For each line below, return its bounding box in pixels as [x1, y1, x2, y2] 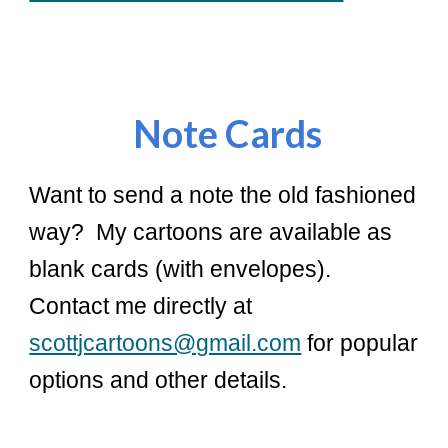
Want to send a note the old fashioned [29, 182, 417, 208]
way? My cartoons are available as [29, 219, 393, 245]
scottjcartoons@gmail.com [29, 330, 302, 356]
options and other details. [29, 367, 288, 393]
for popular [301, 330, 419, 356]
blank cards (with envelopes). [29, 256, 338, 282]
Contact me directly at [29, 293, 253, 319]
